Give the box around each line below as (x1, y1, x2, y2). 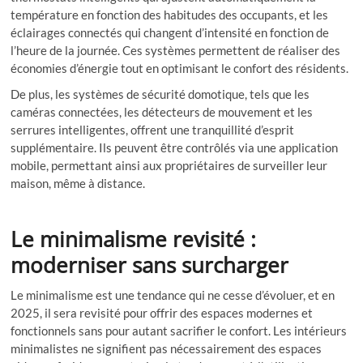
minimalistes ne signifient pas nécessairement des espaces (11, 340, 322, 356)
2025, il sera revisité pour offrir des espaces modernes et (11, 305, 314, 320)
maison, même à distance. (11, 175, 146, 190)
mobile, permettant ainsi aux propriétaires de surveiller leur (11, 157, 328, 173)
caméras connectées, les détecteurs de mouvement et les (11, 104, 314, 119)
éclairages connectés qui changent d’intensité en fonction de (11, 24, 330, 40)
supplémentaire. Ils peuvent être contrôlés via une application (11, 139, 339, 155)
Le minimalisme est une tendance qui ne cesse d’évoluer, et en (11, 287, 335, 302)
